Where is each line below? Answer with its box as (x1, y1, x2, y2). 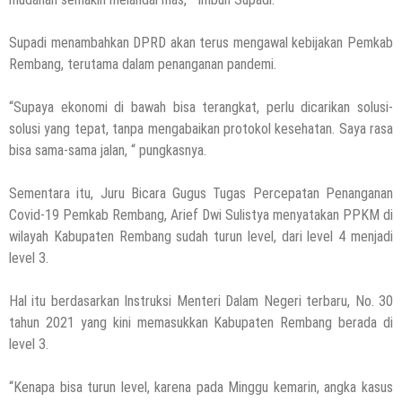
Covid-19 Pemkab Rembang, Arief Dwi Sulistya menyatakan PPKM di (9, 205, 393, 223)
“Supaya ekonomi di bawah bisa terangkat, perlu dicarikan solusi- (9, 98, 393, 116)
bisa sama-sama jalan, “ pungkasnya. (9, 141, 206, 159)
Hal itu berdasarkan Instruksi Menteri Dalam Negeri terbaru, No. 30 (9, 292, 393, 310)
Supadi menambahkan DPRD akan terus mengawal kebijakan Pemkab (9, 33, 393, 51)
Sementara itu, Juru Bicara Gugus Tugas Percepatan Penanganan (9, 184, 393, 202)
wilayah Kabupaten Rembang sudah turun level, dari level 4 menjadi (9, 227, 393, 245)
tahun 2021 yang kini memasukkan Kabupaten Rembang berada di (9, 313, 393, 331)
